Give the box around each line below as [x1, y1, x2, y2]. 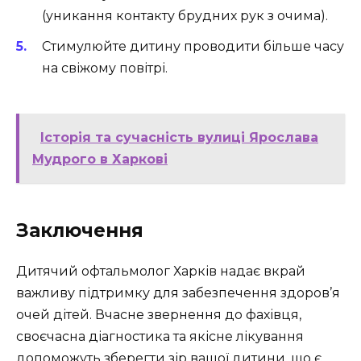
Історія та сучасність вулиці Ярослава [40, 129, 318, 145]
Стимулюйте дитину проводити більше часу [42, 38, 344, 54]
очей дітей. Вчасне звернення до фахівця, [16, 306, 301, 322]
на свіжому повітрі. [42, 60, 168, 76]
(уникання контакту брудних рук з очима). [42, 7, 328, 23]
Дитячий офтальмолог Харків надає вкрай [16, 263, 305, 279]
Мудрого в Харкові [32, 151, 168, 167]
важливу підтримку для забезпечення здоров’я [16, 284, 340, 301]
